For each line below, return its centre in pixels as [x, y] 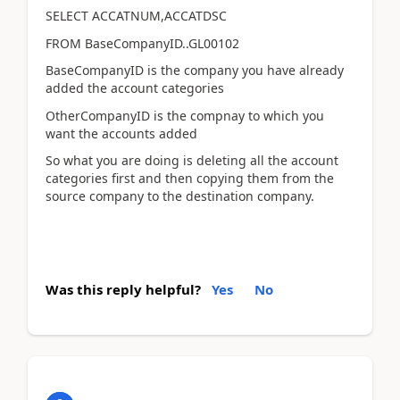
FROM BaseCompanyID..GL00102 [142, 43]
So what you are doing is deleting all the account [192, 160]
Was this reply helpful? [123, 289]
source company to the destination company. [180, 196]
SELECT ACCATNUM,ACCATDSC [136, 16]
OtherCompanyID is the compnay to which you [185, 115]
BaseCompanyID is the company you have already [195, 70]
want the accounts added [121, 133]
